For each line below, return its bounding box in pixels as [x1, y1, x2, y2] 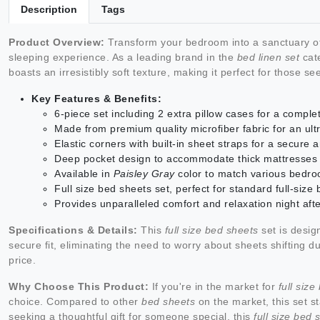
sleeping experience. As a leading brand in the [9, 51, 237, 64]
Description [21, 4, 77, 16]
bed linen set [236, 51, 299, 64]
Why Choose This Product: [9, 281, 149, 293]
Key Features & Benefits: [31, 93, 161, 105]
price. [9, 254, 36, 266]
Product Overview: [9, 36, 105, 49]
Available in [54, 168, 114, 180]
